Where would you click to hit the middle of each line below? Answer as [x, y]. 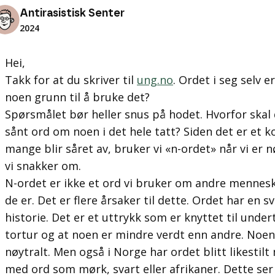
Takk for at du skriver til [71, 80]
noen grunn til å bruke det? [77, 97]
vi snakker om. [43, 166]
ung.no [155, 80]
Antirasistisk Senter [72, 14]
